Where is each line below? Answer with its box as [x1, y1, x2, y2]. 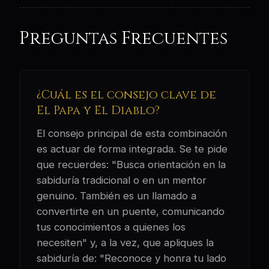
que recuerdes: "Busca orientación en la [37, 159, 226, 171]
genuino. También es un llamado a [37, 190, 196, 202]
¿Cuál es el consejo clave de [37, 87, 216, 103]
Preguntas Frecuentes [19, 27, 228, 51]
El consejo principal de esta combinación [37, 127, 227, 140]
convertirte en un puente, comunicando [37, 205, 225, 218]
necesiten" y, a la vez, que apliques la [37, 237, 214, 249]
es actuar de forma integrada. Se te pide [37, 143, 228, 156]
